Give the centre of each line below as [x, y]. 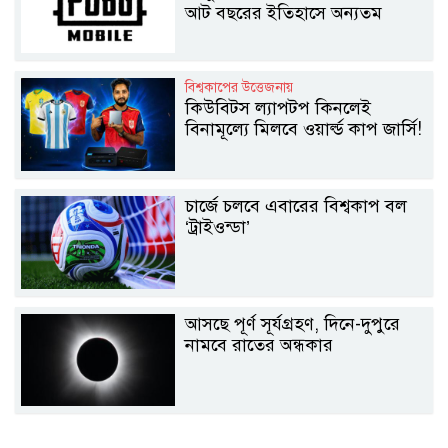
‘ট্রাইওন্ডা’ [218, 227]
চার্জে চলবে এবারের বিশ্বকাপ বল [296, 206]
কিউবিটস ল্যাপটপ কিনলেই [278, 108]
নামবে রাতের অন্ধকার [259, 344]
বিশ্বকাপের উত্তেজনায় [241, 88]
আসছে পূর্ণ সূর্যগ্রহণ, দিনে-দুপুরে [293, 323]
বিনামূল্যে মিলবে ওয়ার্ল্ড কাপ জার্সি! [304, 129]
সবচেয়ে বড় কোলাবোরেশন [279, 33]
